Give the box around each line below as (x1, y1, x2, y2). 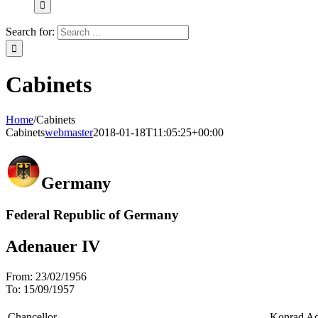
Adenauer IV (6, 236, 100, 256)
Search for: (6, 26, 55, 38)
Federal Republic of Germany (6, 207, 179, 222)
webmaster (45, 126, 93, 138)
